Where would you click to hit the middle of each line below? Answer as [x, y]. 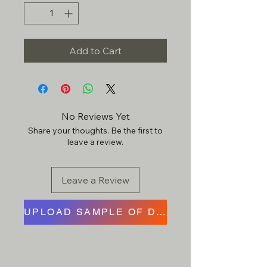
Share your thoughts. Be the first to [95, 130]
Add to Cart [95, 50]
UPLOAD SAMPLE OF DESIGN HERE [161, 212]
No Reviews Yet [95, 116]
